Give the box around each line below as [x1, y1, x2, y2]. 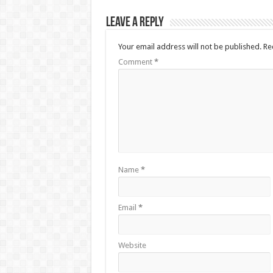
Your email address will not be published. [118, 41, 261, 51]
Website [118, 240, 146, 250]
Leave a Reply [105, 15, 164, 30]
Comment [118, 57, 154, 66]
